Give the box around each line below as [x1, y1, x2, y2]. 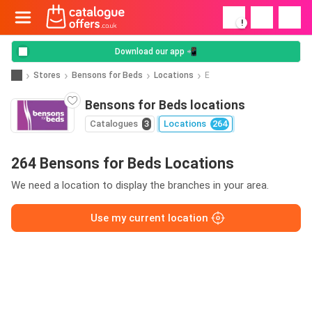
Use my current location [90, 212, 208, 224]
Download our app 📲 [115, 47, 197, 56]
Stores [33, 70, 61, 80]
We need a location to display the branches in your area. [11, 179, 269, 192]
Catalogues [90, 118, 138, 129]
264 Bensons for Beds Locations [11, 155, 234, 172]
